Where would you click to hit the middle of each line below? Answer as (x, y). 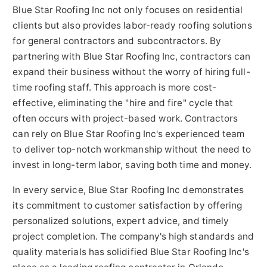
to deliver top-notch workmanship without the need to (132, 150)
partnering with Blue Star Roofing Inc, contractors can (132, 57)
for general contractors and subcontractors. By (117, 41)
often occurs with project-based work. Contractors (125, 119)
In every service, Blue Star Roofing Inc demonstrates (128, 190)
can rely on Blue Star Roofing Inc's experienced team (129, 134)
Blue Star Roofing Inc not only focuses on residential (128, 10)
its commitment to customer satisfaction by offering (128, 205)
